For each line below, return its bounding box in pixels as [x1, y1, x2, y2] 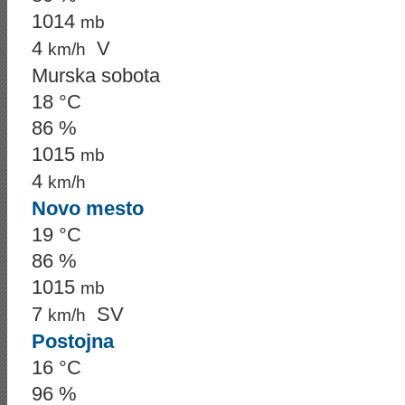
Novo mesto [32, 197, 144, 220]
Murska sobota [32, 64, 160, 87]
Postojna [32, 330, 114, 353]
